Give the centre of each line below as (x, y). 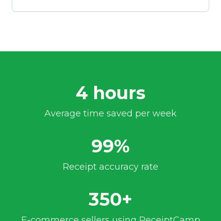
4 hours (110, 93)
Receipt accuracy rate (110, 167)
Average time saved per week (110, 113)
